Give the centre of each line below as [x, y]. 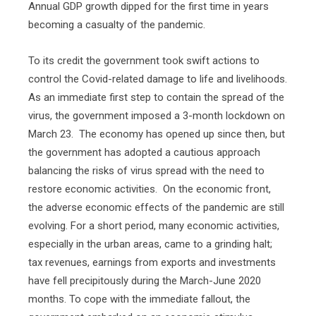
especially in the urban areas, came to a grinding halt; [150, 244]
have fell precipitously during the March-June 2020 [145, 281]
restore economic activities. [93, 189]
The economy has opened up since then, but [182, 134]
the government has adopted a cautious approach [144, 152]
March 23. [51, 134]
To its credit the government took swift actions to [144, 61]
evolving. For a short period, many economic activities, [154, 226]
